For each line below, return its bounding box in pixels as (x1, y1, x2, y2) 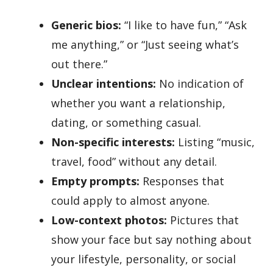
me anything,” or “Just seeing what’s (51, 37, 239, 52)
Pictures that (167, 212, 239, 227)
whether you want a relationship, (51, 95, 225, 110)
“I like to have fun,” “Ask (121, 17, 247, 32)
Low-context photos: (51, 212, 167, 227)
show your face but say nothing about (51, 232, 252, 247)
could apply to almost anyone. (51, 193, 210, 208)
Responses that (140, 173, 224, 188)
